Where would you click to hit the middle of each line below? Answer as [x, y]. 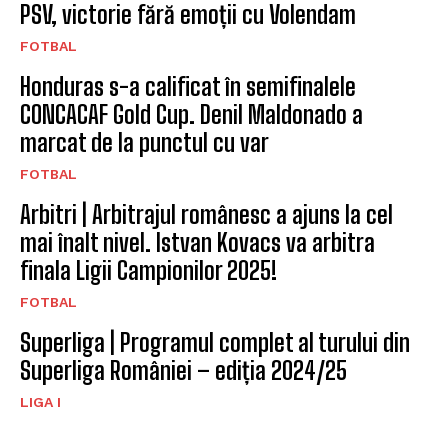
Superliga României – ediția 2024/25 [183, 371]
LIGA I [40, 402]
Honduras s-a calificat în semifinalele [188, 87]
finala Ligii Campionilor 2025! [148, 271]
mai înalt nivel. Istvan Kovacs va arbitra [197, 243]
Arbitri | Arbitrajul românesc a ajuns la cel [206, 215]
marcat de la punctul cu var [144, 143]
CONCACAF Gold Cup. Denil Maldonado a [191, 115]
